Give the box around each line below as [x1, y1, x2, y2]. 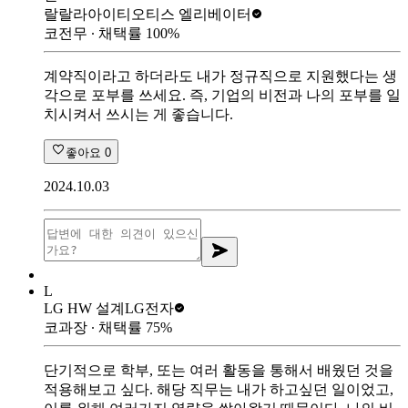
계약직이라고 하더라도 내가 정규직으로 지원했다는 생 [44, 67, 397, 84]
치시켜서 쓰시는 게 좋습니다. [44, 106, 233, 122]
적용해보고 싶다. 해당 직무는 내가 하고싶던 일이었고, [44, 381, 393, 397]
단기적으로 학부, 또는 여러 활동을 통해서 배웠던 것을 [44, 362, 393, 378]
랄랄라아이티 [44, 5, 131, 22]
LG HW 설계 [44, 300, 125, 316]
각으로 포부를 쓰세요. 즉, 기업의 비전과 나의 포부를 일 [44, 87, 401, 103]
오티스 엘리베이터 [131, 5, 251, 22]
